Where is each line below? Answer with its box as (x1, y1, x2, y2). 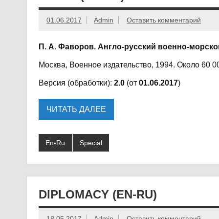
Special (79, 138, 102, 147)
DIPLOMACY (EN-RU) (38, 187, 157, 201)
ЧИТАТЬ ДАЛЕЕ (46, 105, 106, 114)
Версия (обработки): (38, 78, 114, 87)
